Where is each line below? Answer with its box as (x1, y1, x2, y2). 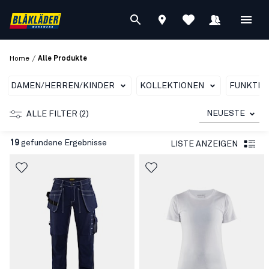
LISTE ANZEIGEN (171, 139, 238, 148)
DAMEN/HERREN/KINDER (11, 82, 115, 90)
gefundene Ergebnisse (19, 139, 107, 147)
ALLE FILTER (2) (26, 110, 89, 118)
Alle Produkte (38, 55, 87, 62)
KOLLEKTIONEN (140, 82, 204, 90)
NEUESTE (207, 109, 245, 118)
